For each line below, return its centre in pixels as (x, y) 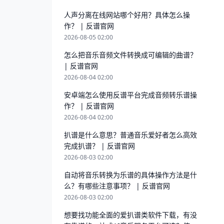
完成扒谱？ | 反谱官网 (99, 146)
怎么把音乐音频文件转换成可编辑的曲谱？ (130, 55)
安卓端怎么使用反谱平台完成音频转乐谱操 (130, 95)
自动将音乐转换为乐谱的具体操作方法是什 (130, 175)
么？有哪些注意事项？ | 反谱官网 (117, 186)
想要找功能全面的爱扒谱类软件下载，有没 (130, 215)
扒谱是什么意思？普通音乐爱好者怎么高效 (130, 135)
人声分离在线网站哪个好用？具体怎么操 (127, 15)
